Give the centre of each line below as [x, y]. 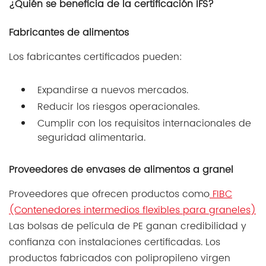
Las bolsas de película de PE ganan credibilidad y [128, 227]
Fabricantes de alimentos [69, 33]
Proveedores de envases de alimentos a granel [121, 170]
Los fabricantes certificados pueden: [96, 57]
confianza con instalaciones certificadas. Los [115, 243]
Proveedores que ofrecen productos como [109, 194]
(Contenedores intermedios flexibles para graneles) [132, 210]
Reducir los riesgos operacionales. [118, 107]
